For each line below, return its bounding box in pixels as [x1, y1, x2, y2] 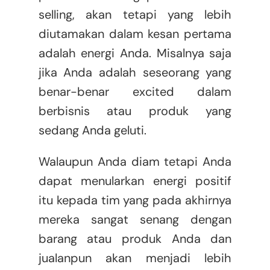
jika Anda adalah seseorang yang [38, 64, 232, 81]
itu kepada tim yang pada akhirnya [38, 192, 232, 209]
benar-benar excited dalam [38, 84, 232, 100]
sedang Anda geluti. [38, 122, 146, 139]
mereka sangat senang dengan [38, 212, 232, 228]
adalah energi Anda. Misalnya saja [38, 45, 232, 61]
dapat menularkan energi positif [38, 173, 232, 189]
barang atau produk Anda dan [38, 231, 232, 247]
